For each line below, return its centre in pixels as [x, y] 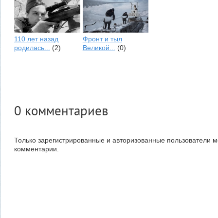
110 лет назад [36, 39]
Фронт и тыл [102, 39]
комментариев [65, 110]
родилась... [32, 48]
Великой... [99, 48]
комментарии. [36, 149]
